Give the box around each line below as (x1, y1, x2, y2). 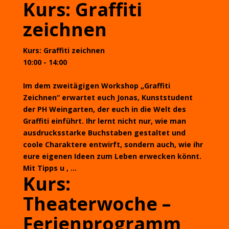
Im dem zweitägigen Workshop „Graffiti (22, 81, 170, 90)
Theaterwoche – (22, 191, 171, 216)
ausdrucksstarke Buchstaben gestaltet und (22, 128, 186, 138)
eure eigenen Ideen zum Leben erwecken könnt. (22, 151, 201, 161)
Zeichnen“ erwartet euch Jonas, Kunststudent (22, 93, 193, 102)
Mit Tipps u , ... (22, 163, 77, 173)
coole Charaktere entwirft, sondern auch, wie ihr (22, 140, 203, 149)
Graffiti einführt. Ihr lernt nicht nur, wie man (22, 116, 186, 126)
